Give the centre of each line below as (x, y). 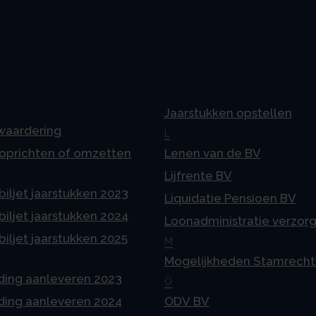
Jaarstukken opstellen (228, 113)
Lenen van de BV (212, 153)
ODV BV (187, 301)
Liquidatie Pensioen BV (230, 198)
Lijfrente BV (198, 175)
